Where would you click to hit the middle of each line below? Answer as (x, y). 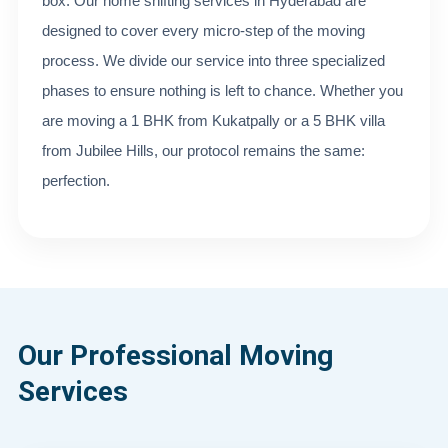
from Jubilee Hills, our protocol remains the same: (203, 150)
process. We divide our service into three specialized (213, 60)
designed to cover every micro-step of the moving (203, 30)
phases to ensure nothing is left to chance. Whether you (222, 90)
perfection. (76, 180)
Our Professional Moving (175, 355)
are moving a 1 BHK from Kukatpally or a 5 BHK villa (213, 120)
